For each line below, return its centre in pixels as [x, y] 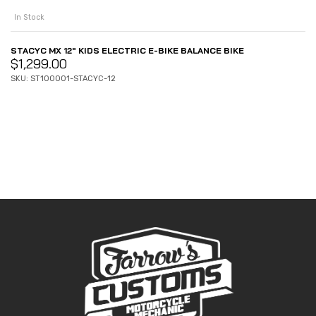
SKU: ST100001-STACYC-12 [63, 78]
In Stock [29, 17]
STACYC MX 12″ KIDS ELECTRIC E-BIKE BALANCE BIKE [127, 50]
